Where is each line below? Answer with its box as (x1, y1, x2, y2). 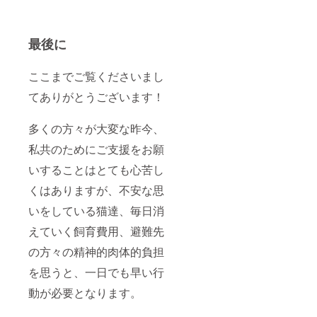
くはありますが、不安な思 (28, 182, 164, 199)
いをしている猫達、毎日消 (28, 202, 164, 219)
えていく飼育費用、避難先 (28, 223, 164, 240)
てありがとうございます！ (28, 88, 164, 105)
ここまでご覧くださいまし (28, 68, 164, 85)
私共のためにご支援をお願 (28, 141, 164, 158)
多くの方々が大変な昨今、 (28, 120, 164, 137)
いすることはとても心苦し (28, 161, 164, 178)
